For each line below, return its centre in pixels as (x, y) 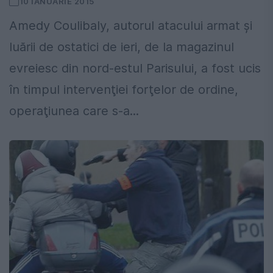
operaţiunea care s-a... (74, 111)
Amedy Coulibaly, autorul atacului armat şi (131, 26)
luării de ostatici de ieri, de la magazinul (122, 47)
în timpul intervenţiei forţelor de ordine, (124, 90)
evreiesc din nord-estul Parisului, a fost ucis (135, 69)
